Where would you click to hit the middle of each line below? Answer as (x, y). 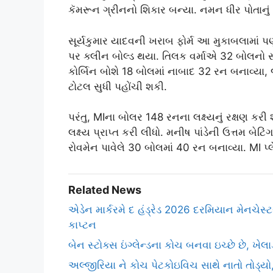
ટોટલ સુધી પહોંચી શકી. (118, 86)
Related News (105, 190)
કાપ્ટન (82, 225)
